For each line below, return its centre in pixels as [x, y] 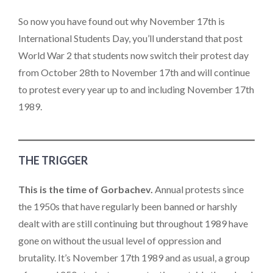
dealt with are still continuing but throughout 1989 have [133, 223]
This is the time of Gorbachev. [86, 189]
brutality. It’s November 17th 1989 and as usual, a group [134, 257]
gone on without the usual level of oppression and [120, 240]
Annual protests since [198, 189]
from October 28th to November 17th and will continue [134, 72]
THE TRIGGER [53, 160]
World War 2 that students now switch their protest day [133, 55]
